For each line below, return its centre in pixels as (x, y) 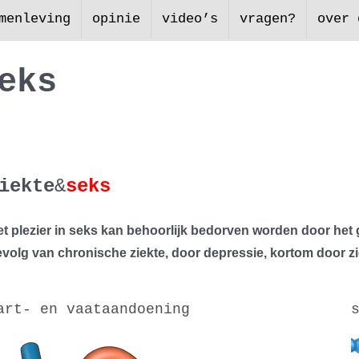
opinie (116, 19)
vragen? (268, 19)
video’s (190, 19)
